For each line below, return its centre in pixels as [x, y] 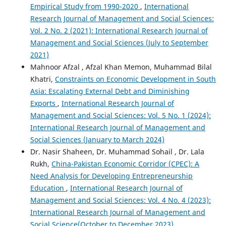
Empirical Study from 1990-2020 [85, 6]
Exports [44, 103]
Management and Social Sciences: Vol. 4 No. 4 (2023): [120, 200]
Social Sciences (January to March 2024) [97, 139]
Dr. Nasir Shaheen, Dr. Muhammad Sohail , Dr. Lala [117, 151]
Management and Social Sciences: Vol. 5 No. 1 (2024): [120, 115]
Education [48, 188]
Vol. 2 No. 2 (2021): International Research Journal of [119, 30]
